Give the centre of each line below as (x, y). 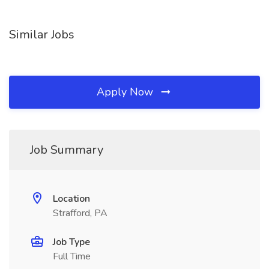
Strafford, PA (80, 213)
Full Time (72, 256)
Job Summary (67, 150)
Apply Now (126, 92)
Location (71, 199)
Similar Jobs (42, 35)
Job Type (71, 242)
